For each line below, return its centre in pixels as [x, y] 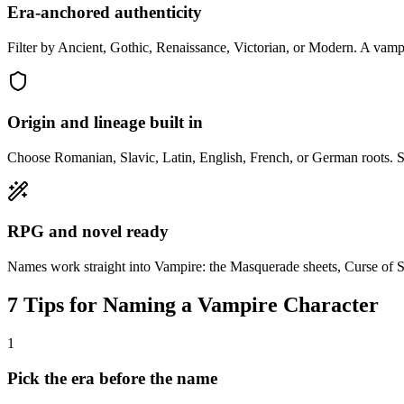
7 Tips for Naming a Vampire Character [193, 304]
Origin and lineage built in [105, 122]
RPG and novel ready [88, 232]
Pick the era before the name [112, 378]
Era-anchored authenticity [105, 13]
